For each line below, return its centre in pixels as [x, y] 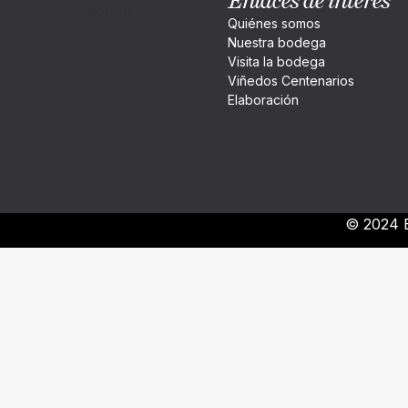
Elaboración [263, 99]
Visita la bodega [276, 61]
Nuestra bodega [276, 42]
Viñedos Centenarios [291, 80]
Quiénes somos [274, 23]
